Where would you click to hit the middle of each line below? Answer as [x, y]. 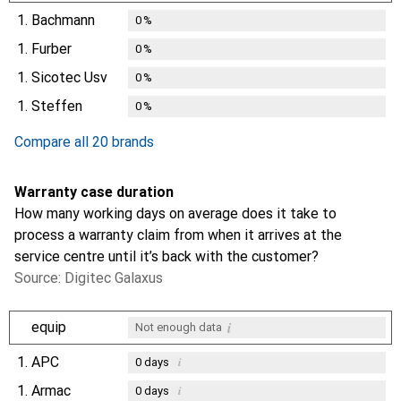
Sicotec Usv [69, 77]
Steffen [57, 106]
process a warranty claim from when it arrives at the [178, 235]
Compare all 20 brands [84, 141]
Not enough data [178, 327]
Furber [51, 48]
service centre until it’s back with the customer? [166, 256]
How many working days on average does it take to [175, 213]
